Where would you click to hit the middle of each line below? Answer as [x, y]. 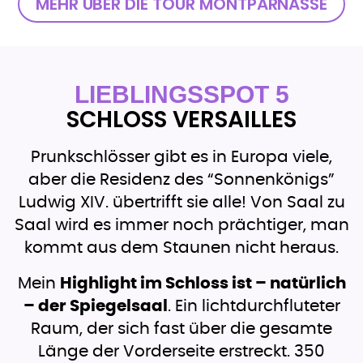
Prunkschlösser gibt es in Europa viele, [181, 158]
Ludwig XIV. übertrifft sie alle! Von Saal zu [181, 203]
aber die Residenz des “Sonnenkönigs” [181, 180]
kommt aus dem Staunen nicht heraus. [181, 248]
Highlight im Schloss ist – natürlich [203, 284]
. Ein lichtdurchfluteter [254, 307]
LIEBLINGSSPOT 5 [181, 95]
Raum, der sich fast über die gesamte [181, 329]
